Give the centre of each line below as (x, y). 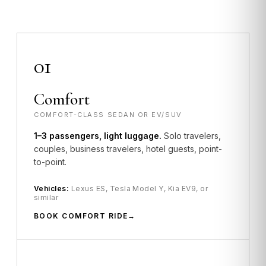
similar (46, 197)
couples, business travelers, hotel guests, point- (128, 149)
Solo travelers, (191, 136)
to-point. (50, 162)
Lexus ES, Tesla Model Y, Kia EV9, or (139, 189)
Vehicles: (52, 189)
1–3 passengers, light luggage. (98, 136)
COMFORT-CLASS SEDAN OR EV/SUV (108, 115)
